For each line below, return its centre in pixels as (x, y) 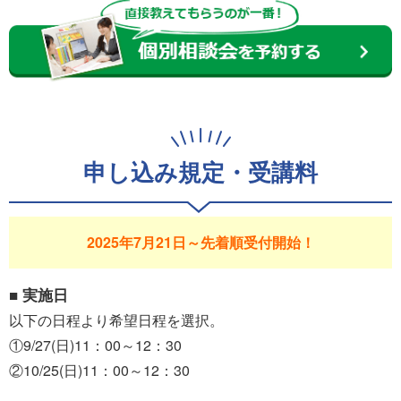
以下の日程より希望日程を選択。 (116, 320)
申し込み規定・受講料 (200, 173)
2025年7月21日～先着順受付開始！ (200, 243)
